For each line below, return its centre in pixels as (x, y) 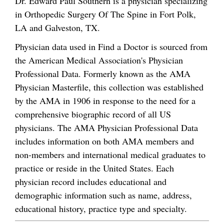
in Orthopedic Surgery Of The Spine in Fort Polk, (105, 14)
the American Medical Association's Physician (99, 60)
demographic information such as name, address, (103, 195)
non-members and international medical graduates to (110, 154)
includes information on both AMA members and (104, 141)
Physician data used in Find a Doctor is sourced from (111, 46)
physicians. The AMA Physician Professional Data (106, 127)
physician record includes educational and (91, 181)
